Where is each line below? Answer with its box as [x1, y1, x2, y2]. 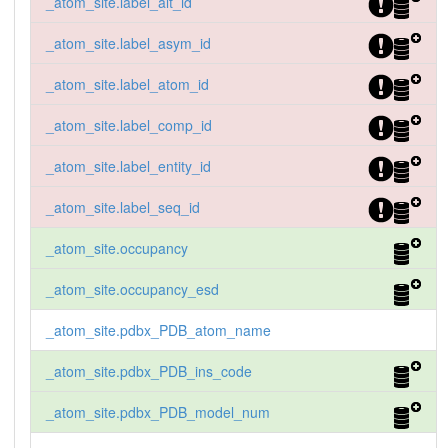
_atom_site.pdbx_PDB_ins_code [45, 361, 252, 382]
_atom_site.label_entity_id [45, 156, 211, 177]
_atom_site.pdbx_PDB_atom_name [45, 320, 271, 341]
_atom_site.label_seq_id [45, 197, 200, 218]
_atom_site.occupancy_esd [45, 279, 219, 300]
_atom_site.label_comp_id [45, 115, 212, 136]
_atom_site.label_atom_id [45, 74, 209, 95]
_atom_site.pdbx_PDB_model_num [45, 402, 270, 423]
